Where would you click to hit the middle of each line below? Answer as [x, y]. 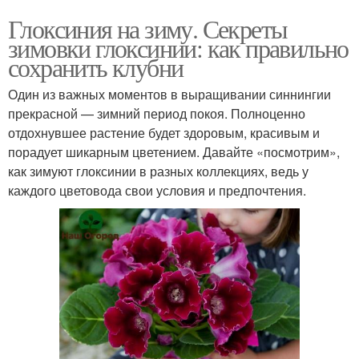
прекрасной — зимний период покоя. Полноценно [157, 114]
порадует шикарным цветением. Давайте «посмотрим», [174, 152]
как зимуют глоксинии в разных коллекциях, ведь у [158, 171]
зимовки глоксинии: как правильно [178, 48]
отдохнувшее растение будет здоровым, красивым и [164, 133]
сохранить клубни [96, 67]
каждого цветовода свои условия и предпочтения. [157, 191]
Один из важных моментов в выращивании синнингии [169, 95]
